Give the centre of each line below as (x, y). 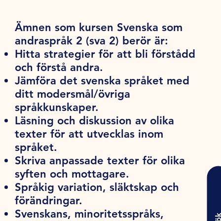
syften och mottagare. (74, 174)
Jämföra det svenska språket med (102, 80)
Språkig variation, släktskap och (97, 187)
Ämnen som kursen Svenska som (99, 27)
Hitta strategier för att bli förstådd (105, 54)
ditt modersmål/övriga (73, 94)
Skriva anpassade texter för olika (100, 160)
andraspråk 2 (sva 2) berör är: (92, 40)
